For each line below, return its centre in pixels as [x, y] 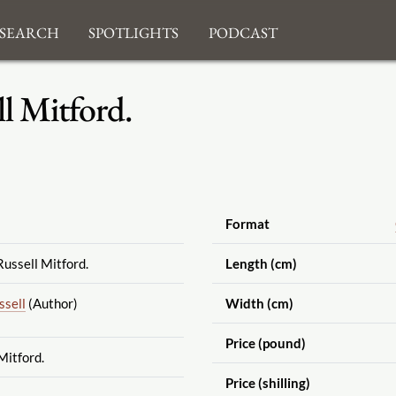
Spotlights [134, 30]
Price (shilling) [267, 382]
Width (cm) [259, 303]
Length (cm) [261, 263]
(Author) [51, 303]
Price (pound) [265, 343]
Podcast [243, 30]
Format [247, 223]
